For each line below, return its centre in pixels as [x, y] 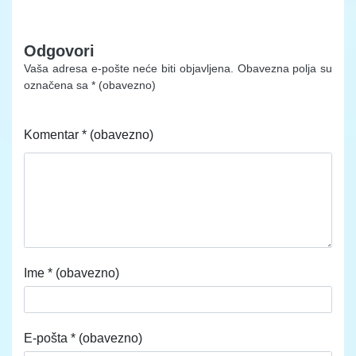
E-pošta [47, 338]
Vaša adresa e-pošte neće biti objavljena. [129, 69]
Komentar [53, 135]
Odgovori [59, 51]
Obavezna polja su [284, 69]
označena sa [58, 85]
